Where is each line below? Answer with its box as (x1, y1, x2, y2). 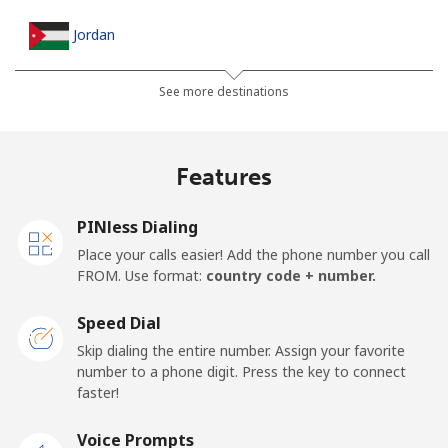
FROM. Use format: (77, 265, 206, 285)
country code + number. (206, 265, 376, 285)
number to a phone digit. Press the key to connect (77, 361, 406, 381)
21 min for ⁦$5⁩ (262, 78, 349, 98)
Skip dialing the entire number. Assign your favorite (77, 340, 405, 360)
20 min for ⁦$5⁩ (262, 127, 349, 147)
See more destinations (159, 82, 289, 100)
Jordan (73, 24, 115, 44)
